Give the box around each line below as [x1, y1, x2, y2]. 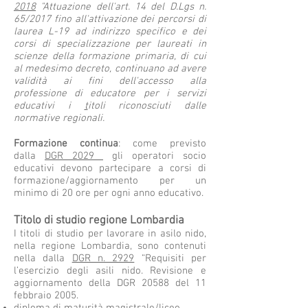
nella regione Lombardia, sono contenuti [14, 240, 206, 252]
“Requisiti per [134, 252, 207, 265]
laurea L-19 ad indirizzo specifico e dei [14, 25, 206, 38]
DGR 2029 [45, 150, 103, 162]
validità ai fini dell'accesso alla [14, 75, 206, 87]
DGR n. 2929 [71, 252, 135, 265]
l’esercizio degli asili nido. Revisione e [14, 265, 206, 277]
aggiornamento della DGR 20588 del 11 [14, 277, 206, 289]
